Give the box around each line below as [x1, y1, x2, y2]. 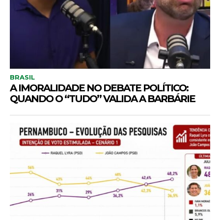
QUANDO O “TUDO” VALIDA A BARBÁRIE [10, 93, 195, 105]
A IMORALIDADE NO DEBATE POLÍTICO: [10, 82, 188, 94]
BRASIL [10, 73, 35, 81]
